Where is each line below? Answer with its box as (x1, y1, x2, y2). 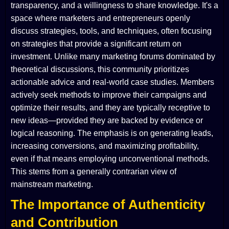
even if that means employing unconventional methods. (11, 154, 210, 164)
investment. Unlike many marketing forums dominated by (11, 52, 215, 61)
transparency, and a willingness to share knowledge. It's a (11, 1, 218, 10)
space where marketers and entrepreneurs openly (11, 14, 190, 23)
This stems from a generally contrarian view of (11, 167, 176, 176)
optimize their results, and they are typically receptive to (11, 103, 210, 112)
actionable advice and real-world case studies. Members (11, 78, 214, 87)
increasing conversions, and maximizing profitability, (11, 142, 199, 151)
